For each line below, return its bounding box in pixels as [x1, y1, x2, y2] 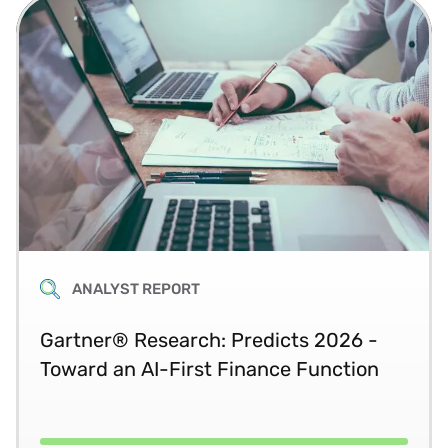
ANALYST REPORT [72, 279, 200, 298]
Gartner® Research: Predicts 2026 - [40, 327, 378, 352]
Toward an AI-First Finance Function [40, 356, 379, 381]
